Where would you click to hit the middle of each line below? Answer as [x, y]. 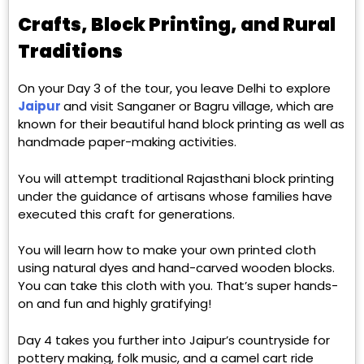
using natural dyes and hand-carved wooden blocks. [176, 268]
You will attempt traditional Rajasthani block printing [176, 178]
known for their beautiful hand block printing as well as [181, 124]
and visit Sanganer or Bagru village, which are [199, 106]
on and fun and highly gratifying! [115, 304]
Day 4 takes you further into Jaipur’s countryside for [174, 340]
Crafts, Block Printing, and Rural [177, 24]
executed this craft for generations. [128, 214]
